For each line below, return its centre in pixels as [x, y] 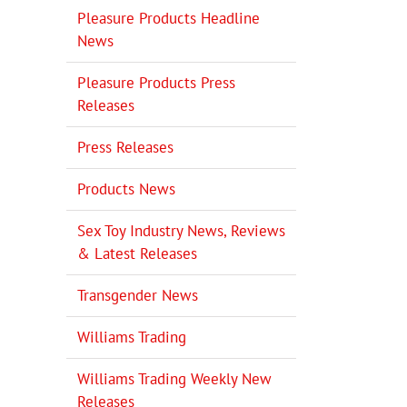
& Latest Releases [137, 253]
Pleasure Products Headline [169, 18]
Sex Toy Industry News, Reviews [181, 230]
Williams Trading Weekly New [174, 378]
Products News [126, 189]
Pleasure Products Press [156, 82]
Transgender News [138, 295]
